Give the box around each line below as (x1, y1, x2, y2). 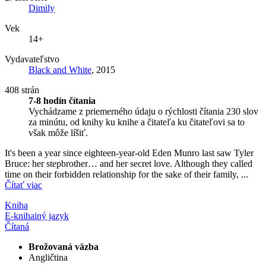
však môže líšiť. (28, 127, 88, 138)
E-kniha (5, 210, 34, 221)
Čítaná (5, 221, 29, 232)
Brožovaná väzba (28, 241, 99, 252)
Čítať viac (5, 179, 42, 190)
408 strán (5, 84, 39, 95)
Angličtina (28, 252, 68, 262)
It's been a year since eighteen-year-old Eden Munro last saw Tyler (5, 147, 254, 158)
